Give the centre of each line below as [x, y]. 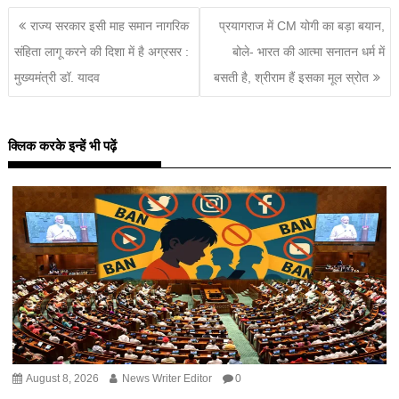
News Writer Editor [166, 379]
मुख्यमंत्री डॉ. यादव [57, 78]
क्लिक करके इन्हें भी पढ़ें [63, 147]
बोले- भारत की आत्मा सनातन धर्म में [308, 52]
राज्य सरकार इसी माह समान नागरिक [110, 26]
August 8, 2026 [62, 379]
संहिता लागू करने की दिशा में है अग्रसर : [102, 52]
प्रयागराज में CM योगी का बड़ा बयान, [301, 26]
